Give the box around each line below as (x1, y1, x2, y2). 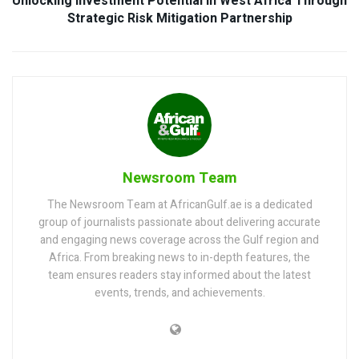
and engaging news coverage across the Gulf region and (40, 232, 319, 249)
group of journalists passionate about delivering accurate (38, 214, 321, 232)
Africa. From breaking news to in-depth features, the (49, 249, 310, 267)
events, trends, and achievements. (94, 284, 265, 302)
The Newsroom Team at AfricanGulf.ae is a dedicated (46, 196, 313, 214)
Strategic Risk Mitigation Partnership (67, 9, 292, 29)
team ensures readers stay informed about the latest (48, 267, 311, 284)
